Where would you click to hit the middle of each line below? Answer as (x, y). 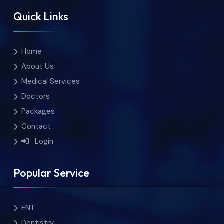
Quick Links (41, 16)
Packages (38, 111)
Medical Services (51, 81)
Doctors (36, 96)
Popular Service (51, 173)
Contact (36, 126)
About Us (38, 66)
